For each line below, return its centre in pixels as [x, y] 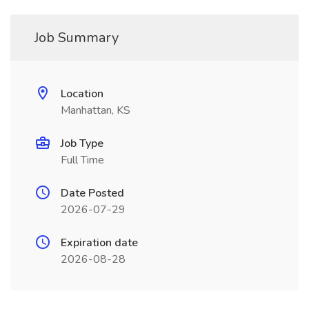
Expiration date [99, 243]
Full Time [82, 160]
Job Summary [77, 38]
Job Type [82, 143]
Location [82, 94]
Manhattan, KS [96, 110]
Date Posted [92, 193]
